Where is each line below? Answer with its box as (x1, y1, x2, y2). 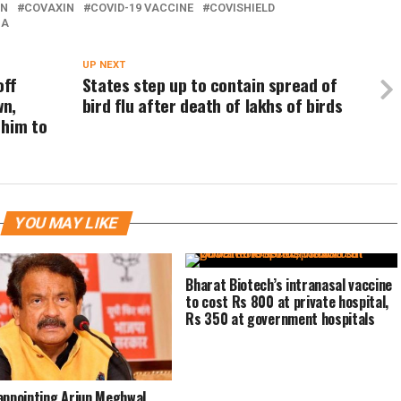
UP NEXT (81, 59, 125, 71)
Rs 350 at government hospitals (185, 308, 375, 329)
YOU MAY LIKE (12, 214, 121, 232)
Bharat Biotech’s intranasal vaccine (185, 274, 393, 295)
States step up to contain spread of (81, 72, 337, 98)
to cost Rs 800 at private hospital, (185, 291, 389, 312)
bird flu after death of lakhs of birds (81, 92, 343, 118)
